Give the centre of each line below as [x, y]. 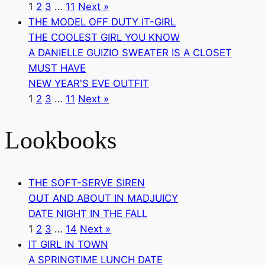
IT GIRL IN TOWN [68, 244]
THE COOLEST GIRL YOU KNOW [104, 37]
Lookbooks [61, 140]
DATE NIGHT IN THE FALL [88, 213]
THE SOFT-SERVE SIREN [87, 182]
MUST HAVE [57, 68]
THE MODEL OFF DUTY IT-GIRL [102, 22]
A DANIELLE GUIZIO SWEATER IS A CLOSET [130, 52]
